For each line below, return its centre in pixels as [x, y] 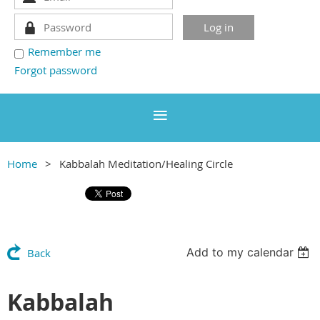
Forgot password [56, 70]
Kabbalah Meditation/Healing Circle [146, 164]
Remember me [64, 52]
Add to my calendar [240, 252]
